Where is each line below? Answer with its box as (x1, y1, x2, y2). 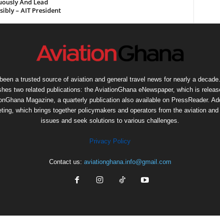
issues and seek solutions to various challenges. (41, 117, 179, 124)
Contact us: (49, 158, 84, 165)
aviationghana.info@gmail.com (83, 158, 171, 165)
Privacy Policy (89, 137, 131, 145)
